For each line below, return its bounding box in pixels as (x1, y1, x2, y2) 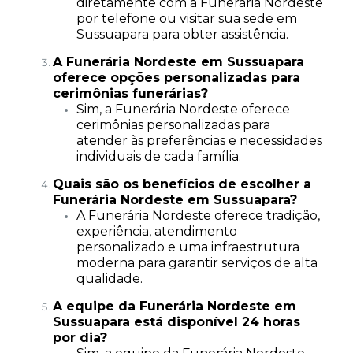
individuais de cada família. (76, 149, 241, 164)
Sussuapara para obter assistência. (76, 27, 288, 42)
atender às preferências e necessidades (76, 133, 322, 148)
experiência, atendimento (76, 224, 237, 239)
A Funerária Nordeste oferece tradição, (76, 208, 320, 223)
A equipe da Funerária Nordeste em (52, 299, 296, 314)
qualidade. (76, 271, 143, 286)
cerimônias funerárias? (52, 86, 208, 101)
